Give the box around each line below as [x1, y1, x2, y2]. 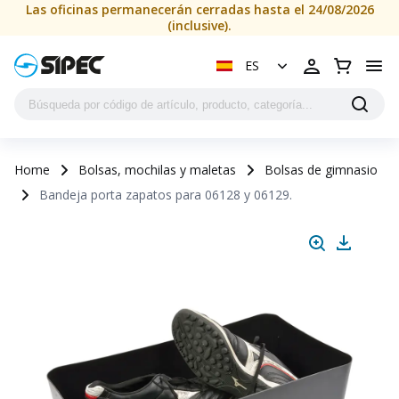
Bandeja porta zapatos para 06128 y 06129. [39, 186, 292, 203]
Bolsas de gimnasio [265, 161, 378, 178]
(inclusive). [167, 17, 232, 34]
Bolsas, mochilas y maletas [78, 161, 236, 178]
